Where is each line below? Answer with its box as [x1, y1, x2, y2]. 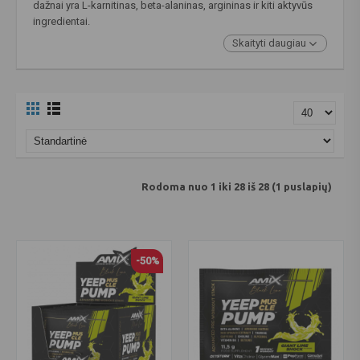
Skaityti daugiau [232, 36, 309, 49]
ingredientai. [33, 14, 90, 27]
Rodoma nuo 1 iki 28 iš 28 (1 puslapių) [141, 181, 332, 193]
